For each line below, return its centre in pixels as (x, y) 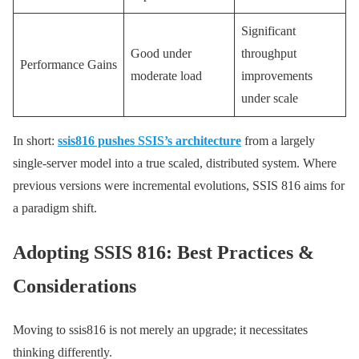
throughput (269, 54)
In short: (35, 141)
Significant (268, 31)
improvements (277, 76)
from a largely (278, 141)
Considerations (75, 286)
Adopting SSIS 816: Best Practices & (163, 253)
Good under (161, 54)
